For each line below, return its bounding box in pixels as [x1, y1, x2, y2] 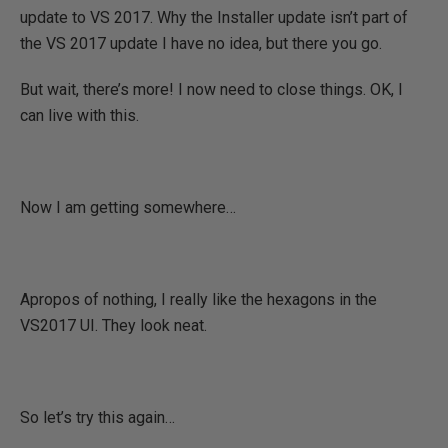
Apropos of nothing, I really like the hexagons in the [20, 290, 377, 309]
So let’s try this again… [20, 408, 175, 427]
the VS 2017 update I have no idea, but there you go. [20, 34, 382, 53]
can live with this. [20, 106, 139, 125]
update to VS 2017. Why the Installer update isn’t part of [20, 8, 408, 27]
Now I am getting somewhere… [20, 198, 236, 217]
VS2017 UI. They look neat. [20, 316, 207, 335]
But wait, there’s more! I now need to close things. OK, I [20, 80, 403, 99]
